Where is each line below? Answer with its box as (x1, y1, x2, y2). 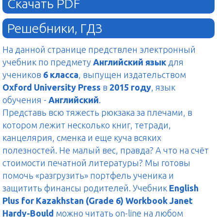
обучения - (2, 95, 48, 105)
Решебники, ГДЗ (7, 21, 102, 36)
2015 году (109, 82, 151, 93)
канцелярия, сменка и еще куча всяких (2, 133, 161, 143)
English (169, 183, 199, 193)
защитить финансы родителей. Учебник (2, 183, 169, 193)
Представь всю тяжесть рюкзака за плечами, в (2, 108, 192, 118)
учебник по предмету (2, 57, 93, 67)
